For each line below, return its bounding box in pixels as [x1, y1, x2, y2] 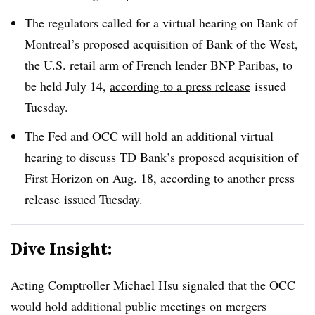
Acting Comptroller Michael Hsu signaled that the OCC [11, 276, 295, 293]
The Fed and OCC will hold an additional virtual [25, 127, 274, 144]
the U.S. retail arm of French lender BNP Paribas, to [25, 56, 292, 73]
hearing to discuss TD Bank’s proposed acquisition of [25, 148, 298, 165]
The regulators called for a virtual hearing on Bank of [25, 13, 297, 31]
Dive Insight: [11, 236, 112, 260]
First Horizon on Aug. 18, [25, 169, 160, 186]
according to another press [160, 169, 295, 186]
